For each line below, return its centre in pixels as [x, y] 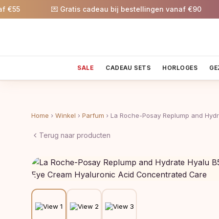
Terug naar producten [75, 135]
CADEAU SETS [128, 67]
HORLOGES [180, 67]
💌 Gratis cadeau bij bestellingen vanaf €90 [110, 9]
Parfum [93, 115]
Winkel [66, 115]
